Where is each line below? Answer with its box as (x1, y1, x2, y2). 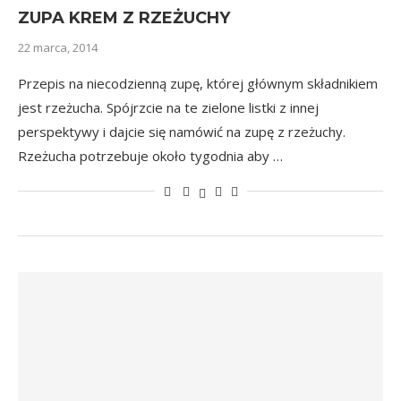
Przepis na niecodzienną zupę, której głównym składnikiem (18, 74, 378, 92)
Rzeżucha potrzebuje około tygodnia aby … (18, 147, 283, 165)
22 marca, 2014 (18, 39, 98, 55)
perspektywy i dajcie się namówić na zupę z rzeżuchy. (18, 123, 346, 141)
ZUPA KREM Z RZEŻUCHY (18, 8, 230, 28)
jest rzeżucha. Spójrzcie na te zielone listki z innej (18, 98, 319, 116)
